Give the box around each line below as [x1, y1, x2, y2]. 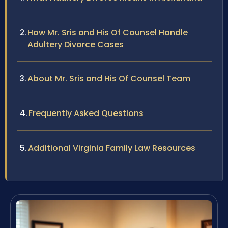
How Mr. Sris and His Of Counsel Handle [27, 26, 188, 39]
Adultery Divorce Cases [27, 39, 124, 51]
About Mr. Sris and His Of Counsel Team [27, 73, 190, 85]
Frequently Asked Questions [28, 107, 144, 120]
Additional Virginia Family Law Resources [28, 142, 195, 154]
